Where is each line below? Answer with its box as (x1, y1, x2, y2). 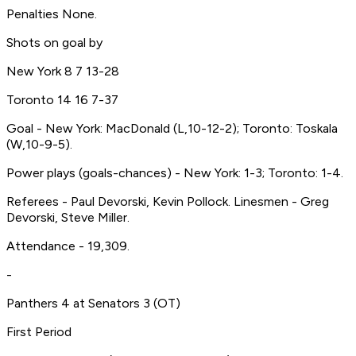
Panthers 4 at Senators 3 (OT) (6, 296, 180, 311)
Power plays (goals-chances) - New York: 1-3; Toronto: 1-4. (6, 165, 343, 181)
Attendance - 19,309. (6, 238, 130, 254)
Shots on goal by (6, 35, 103, 51)
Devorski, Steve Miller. (6, 210, 130, 226)
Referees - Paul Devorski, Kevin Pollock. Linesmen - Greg (6, 194, 329, 210)
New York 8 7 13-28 (6, 64, 119, 79)
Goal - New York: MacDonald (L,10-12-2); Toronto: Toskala (6, 121, 338, 137)
